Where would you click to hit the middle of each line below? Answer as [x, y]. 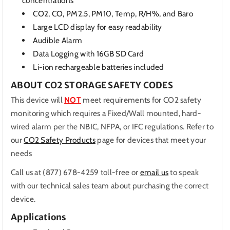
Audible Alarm [58, 40]
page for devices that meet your [152, 140]
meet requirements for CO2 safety [142, 100]
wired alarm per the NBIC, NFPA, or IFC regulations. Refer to [112, 127]
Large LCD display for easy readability [99, 27]
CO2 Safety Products [60, 140]
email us [154, 172]
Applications [39, 217]
